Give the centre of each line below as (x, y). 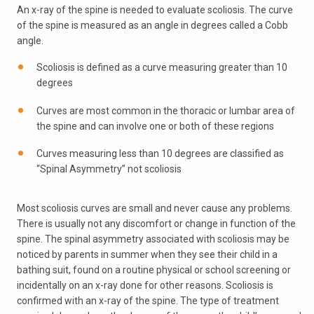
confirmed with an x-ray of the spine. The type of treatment (148, 300)
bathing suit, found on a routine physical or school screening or (154, 269)
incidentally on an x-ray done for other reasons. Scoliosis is (145, 285)
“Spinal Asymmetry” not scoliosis (109, 169)
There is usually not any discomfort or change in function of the (156, 223)
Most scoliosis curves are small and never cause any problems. (155, 208)
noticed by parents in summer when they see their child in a (147, 254)
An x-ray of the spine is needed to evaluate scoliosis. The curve (155, 10)
